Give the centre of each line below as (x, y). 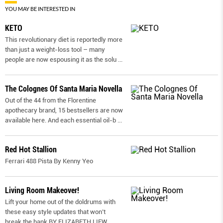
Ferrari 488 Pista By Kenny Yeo (49, 161)
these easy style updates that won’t (55, 212)
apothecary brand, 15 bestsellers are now (64, 111)
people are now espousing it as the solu (61, 60)
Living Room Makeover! (42, 191)
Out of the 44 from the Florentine (51, 101)
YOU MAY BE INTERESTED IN (40, 9)
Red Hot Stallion (31, 150)
